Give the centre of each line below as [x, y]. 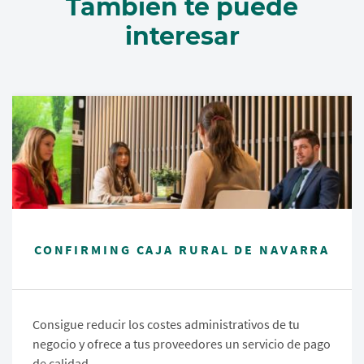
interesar [182, 36]
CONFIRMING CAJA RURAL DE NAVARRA [182, 250]
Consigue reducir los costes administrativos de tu [166, 325]
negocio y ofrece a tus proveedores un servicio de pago [182, 344]
